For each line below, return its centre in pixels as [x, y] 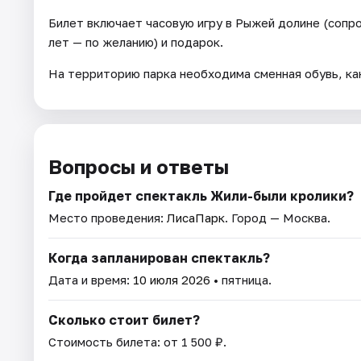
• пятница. [241, 279]
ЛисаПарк [196, 217]
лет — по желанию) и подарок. [136, 41]
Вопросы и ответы [139, 166]
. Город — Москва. [278, 217]
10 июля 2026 [172, 279]
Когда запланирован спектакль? [159, 257]
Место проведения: [108, 217]
